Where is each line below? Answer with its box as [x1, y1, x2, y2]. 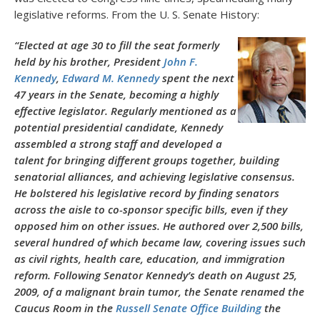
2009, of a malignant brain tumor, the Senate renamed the [14, 284, 304, 299]
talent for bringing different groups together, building [14, 153, 279, 167]
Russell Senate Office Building [116, 301, 261, 315]
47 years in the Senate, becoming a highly [14, 87, 219, 101]
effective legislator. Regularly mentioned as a [14, 104, 236, 118]
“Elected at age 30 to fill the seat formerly [14, 38, 219, 52]
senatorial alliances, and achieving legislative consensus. [14, 169, 295, 184]
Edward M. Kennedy [62, 71, 159, 85]
